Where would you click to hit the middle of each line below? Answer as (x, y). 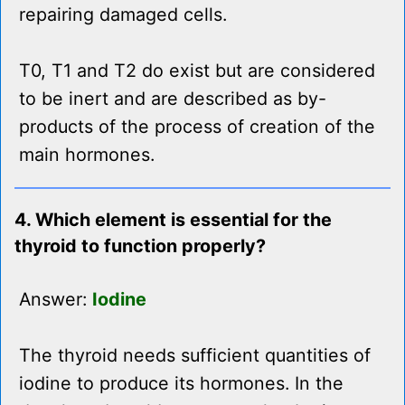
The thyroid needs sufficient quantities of (195, 356)
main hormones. (87, 155)
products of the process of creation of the (197, 127)
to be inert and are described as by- (173, 99)
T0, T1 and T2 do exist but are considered (197, 71)
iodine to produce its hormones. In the (181, 384)
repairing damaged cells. (123, 15)
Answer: (56, 300)
